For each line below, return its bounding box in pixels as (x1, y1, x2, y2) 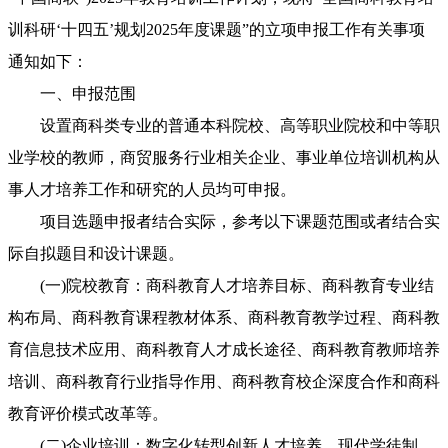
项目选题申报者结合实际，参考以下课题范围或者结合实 (8, 213, 440, 231)
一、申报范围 (8, 85, 136, 103)
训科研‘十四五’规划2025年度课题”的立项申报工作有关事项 (8, 21, 425, 39)
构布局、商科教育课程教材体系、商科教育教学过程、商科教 (8, 309, 440, 327)
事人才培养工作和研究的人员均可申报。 (8, 181, 296, 199)
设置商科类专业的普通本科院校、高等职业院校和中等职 (8, 117, 440, 135)
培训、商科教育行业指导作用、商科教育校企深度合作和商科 (8, 373, 440, 391)
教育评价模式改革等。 (8, 405, 168, 423)
